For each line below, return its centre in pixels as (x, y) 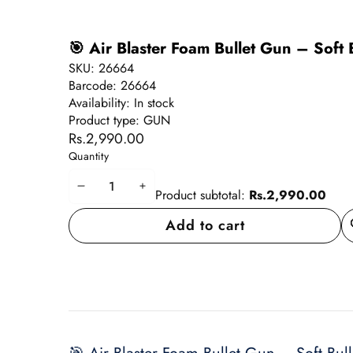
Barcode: (95, 85)
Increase (171, 194)
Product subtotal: (200, 195)
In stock (154, 102)
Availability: (101, 102)
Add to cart (205, 225)
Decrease (113, 194)
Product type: (106, 120)
